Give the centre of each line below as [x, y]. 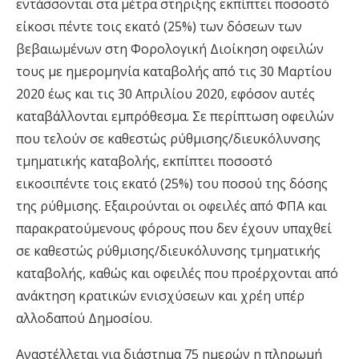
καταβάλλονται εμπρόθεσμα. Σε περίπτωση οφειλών [175, 117]
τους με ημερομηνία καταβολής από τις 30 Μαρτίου [174, 72]
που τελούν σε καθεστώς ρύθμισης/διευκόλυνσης [168, 139]
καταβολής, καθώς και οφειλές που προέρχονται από [177, 274]
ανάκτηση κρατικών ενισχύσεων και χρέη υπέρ [160, 296]
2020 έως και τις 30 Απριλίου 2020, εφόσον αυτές [165, 94]
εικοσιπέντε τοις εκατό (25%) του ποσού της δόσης [172, 184]
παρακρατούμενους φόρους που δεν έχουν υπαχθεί [174, 229]
